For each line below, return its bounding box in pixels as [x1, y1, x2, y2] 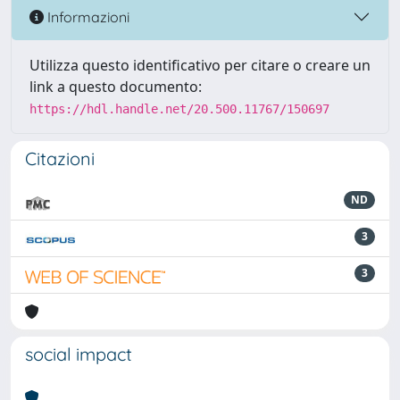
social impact [25, 343, 132, 365]
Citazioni [25, 147, 95, 170]
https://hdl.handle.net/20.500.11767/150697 [29, 102, 329, 116]
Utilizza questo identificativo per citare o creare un [29, 55, 371, 75]
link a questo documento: [29, 77, 202, 96]
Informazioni [44, 7, 129, 26]
